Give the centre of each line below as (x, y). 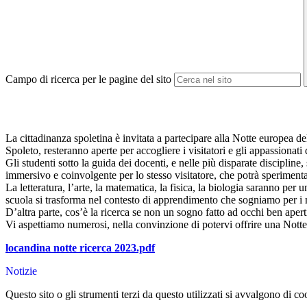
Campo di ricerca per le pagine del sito (88, 79)
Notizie (21, 271)
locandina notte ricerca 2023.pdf (80, 248)
